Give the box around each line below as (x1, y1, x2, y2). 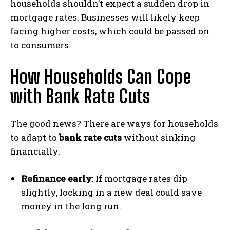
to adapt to (10, 131, 59, 143)
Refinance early (21, 172, 92, 184)
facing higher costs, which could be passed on (10, 25, 209, 37)
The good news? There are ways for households (10, 117, 218, 129)
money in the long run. (21, 200, 121, 212)
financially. (10, 145, 60, 157)
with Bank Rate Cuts (10, 85, 150, 107)
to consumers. (10, 39, 71, 51)
